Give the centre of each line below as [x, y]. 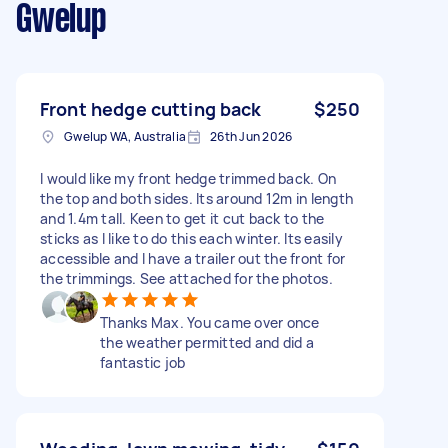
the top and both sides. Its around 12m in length [196, 198]
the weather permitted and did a [207, 342]
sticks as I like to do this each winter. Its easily [191, 238]
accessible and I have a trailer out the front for [193, 258]
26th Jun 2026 [251, 136]
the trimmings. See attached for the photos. [186, 278]
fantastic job [143, 362]
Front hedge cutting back [151, 108]
